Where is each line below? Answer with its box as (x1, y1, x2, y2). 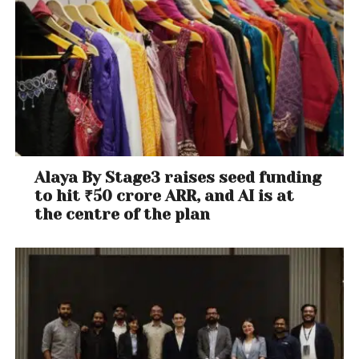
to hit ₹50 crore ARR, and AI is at (34, 187, 295, 206)
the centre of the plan (34, 205, 211, 224)
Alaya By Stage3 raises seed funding (34, 168, 322, 188)
